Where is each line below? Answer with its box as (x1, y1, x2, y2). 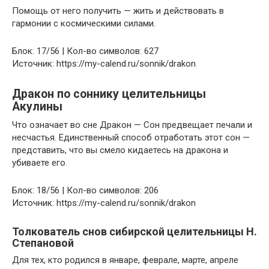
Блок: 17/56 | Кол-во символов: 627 (12, 45, 159, 56)
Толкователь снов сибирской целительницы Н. (12, 225, 257, 238)
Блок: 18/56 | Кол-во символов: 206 (12, 184, 159, 196)
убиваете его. (12, 157, 67, 168)
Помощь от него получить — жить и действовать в (12, 5, 224, 16)
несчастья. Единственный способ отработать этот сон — (12, 131, 250, 143)
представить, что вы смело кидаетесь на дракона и (12, 144, 228, 156)
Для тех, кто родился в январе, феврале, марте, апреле (12, 254, 238, 265)
